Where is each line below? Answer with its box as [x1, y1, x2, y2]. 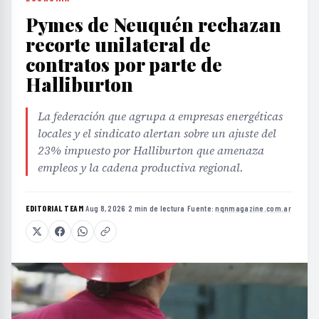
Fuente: [187, 204, 216, 214]
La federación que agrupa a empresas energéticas [38, 108, 283, 125]
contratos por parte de [26, 52, 222, 78]
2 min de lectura [127, 204, 185, 214]
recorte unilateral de [26, 32, 211, 58]
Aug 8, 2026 [85, 204, 126, 214]
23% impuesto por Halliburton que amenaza [38, 142, 264, 159]
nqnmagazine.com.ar [215, 204, 291, 214]
